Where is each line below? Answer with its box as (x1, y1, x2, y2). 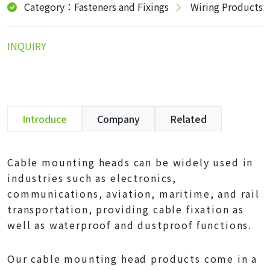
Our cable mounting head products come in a (7, 251, 258, 266)
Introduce (22, 111, 67, 126)
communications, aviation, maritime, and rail (7, 186, 260, 201)
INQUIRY (7, 38, 46, 53)
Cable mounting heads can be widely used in (7, 154, 254, 169)
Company (97, 111, 140, 126)
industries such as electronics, (7, 170, 177, 185)
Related (170, 111, 207, 126)
